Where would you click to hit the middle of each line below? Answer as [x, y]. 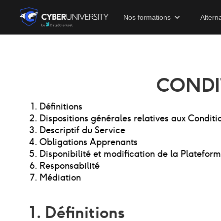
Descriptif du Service [82, 130]
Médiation [60, 177]
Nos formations [147, 17]
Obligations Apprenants [89, 142]
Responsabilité [70, 166]
